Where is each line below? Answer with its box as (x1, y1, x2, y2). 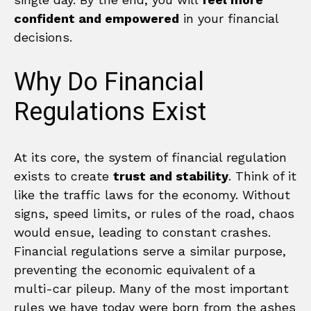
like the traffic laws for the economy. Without (14, 187, 290, 202)
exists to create (14, 168, 113, 183)
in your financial (179, 10, 278, 26)
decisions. (14, 29, 72, 44)
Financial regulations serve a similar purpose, (14, 243, 286, 258)
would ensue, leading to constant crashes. (14, 224, 271, 239)
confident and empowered (14, 10, 179, 26)
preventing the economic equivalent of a (14, 262, 255, 277)
